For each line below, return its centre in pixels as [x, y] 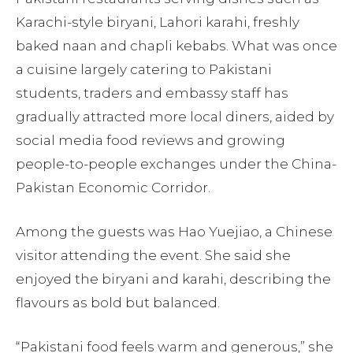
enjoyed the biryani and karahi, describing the [173, 279]
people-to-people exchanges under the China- [176, 163]
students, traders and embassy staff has [152, 93]
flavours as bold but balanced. [118, 302]
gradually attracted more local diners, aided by [175, 116]
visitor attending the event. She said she [153, 255]
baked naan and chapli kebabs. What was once [176, 45]
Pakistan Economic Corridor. [113, 187]
